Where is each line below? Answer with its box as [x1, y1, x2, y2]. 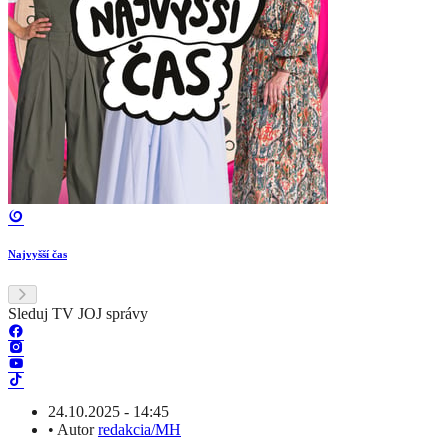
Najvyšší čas [8, 248, 67, 261]
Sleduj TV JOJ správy [8, 305, 148, 323]
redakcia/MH [98, 421, 181, 439]
